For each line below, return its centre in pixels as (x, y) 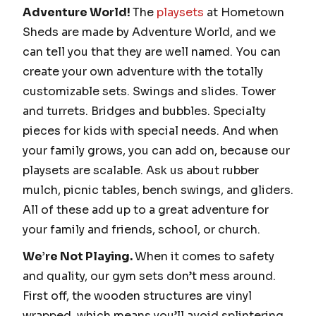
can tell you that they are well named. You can (152, 52)
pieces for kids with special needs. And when (151, 131)
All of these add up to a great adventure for (146, 210)
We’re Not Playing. (79, 256)
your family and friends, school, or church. (141, 230)
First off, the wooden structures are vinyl (137, 296)
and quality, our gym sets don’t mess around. (149, 276)
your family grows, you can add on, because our (156, 151)
